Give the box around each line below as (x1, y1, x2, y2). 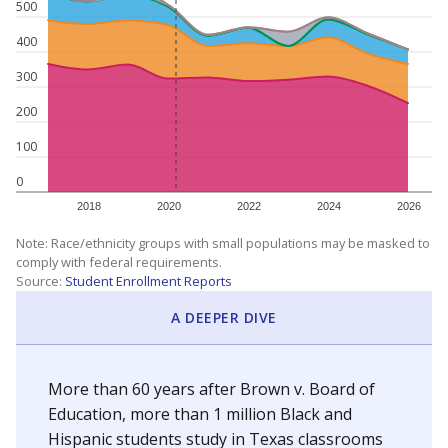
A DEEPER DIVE (171, 308, 277, 327)
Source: (16, 272, 65, 290)
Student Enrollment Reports (65, 272, 232, 290)
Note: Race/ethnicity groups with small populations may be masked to (16, 234, 430, 252)
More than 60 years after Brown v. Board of (48, 378, 375, 400)
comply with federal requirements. (16, 253, 222, 271)
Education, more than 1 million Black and (48, 403, 352, 425)
